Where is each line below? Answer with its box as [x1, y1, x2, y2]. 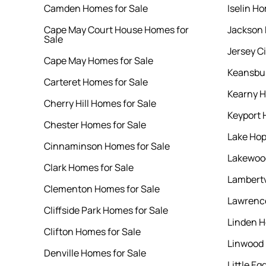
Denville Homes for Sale [43, 246, 146, 260]
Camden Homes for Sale [43, 2, 148, 15]
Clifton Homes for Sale [43, 225, 141, 239]
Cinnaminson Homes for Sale [43, 140, 170, 153]
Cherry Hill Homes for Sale [43, 97, 156, 110]
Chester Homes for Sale [43, 118, 146, 132]
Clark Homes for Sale [43, 161, 134, 175]
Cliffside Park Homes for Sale [43, 204, 168, 217]
